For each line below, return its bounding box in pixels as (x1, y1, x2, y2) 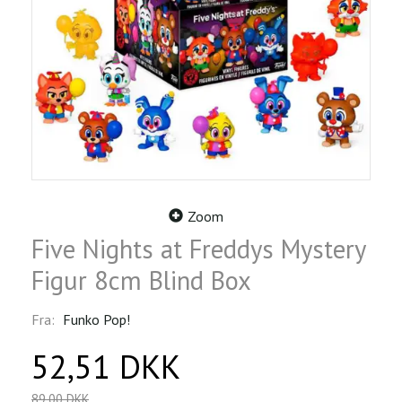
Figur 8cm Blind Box (31, 263, 251, 297)
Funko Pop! (63, 310, 130, 328)
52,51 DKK (31, 345, 180, 388)
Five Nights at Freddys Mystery (31, 232, 365, 266)
